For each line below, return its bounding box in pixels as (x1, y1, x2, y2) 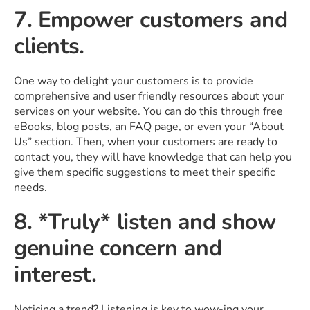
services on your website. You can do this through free (14, 103, 283, 119)
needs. (14, 179, 47, 195)
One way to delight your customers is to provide (14, 73, 253, 89)
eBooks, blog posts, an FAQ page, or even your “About (14, 118, 284, 134)
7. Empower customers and (14, 4, 288, 35)
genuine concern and (14, 232, 222, 263)
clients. (14, 30, 84, 61)
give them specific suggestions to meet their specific (14, 164, 275, 180)
